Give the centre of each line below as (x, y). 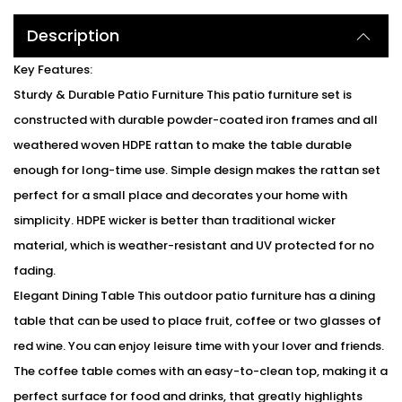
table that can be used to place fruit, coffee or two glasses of (197, 321)
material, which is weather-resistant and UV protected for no (194, 246)
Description (73, 36)
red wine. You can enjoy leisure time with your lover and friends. (199, 346)
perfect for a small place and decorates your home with (180, 196)
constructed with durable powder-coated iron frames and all (196, 120)
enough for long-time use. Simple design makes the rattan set (197, 170)
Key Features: (53, 70)
